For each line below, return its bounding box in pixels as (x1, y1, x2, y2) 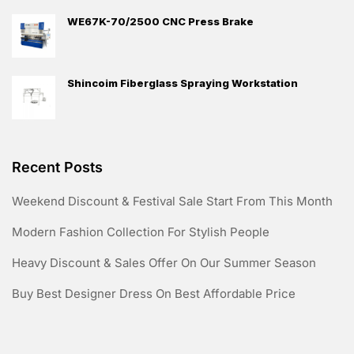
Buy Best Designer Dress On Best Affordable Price (12, 285, 296, 301)
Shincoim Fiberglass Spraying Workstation (67, 76, 298, 89)
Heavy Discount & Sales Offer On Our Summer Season (12, 254, 316, 270)
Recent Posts (12, 158, 103, 175)
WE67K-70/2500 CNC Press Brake (67, 14, 254, 28)
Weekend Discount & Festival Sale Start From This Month (12, 193, 333, 209)
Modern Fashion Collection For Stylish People (12, 224, 269, 239)
